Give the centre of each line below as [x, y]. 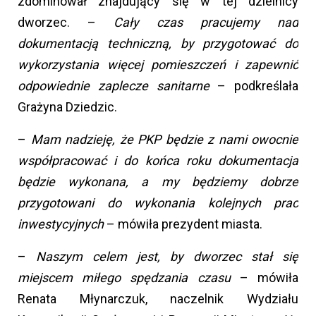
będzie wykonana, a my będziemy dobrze [158, 182]
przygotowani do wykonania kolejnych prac [158, 203]
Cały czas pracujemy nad [206, 23]
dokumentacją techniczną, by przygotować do [158, 44]
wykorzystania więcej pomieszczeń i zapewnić [158, 65]
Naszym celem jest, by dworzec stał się [167, 257]
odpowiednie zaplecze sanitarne [114, 86]
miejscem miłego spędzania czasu [124, 278]
